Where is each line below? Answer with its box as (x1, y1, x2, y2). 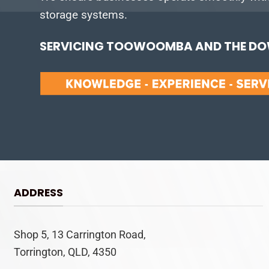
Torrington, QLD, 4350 (13, 245, 116, 259)
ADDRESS (13, 184, 63, 200)
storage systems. (40, 7, 128, 22)
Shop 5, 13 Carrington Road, (13, 228, 146, 241)
